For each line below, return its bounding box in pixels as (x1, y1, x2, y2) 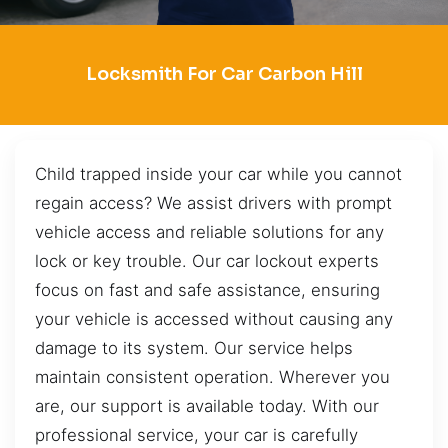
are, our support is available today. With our (35, 395, 379, 416)
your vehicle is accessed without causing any (35, 308, 393, 329)
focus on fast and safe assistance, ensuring (35, 279, 380, 300)
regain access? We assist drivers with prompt (35, 192, 392, 213)
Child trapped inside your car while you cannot (35, 163, 402, 184)
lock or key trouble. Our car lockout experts (35, 250, 379, 271)
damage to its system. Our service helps (35, 337, 353, 358)
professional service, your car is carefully (35, 424, 358, 445)
